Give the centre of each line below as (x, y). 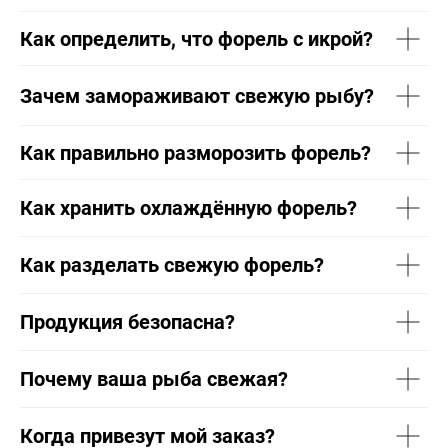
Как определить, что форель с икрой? (196, 39)
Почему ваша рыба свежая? (154, 379)
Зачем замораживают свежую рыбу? (197, 96)
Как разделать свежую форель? (172, 265)
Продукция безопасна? (127, 322)
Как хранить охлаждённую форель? (188, 208)
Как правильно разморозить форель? (195, 153)
